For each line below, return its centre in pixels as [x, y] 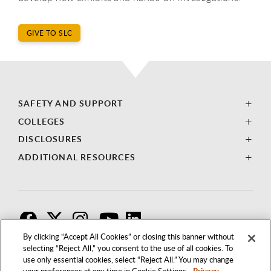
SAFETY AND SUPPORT [71, 103]
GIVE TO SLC [50, 33]
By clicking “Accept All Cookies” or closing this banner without [129, 237]
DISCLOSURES [51, 139]
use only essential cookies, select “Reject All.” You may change [129, 260]
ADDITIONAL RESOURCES [77, 157]
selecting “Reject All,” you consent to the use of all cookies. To [128, 248]
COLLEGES [42, 121]
